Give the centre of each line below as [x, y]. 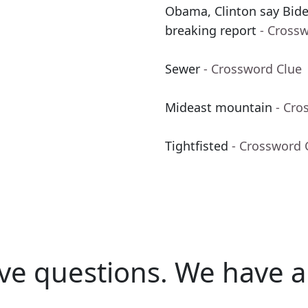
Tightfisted [197, 146]
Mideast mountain [219, 108]
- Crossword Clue [253, 69]
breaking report [211, 31]
